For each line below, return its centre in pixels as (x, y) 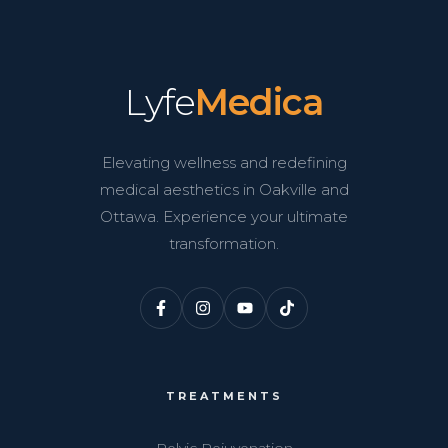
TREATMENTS (224, 396)
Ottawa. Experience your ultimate (224, 216)
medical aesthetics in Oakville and (224, 189)
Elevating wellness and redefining (224, 162)
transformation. (224, 243)
